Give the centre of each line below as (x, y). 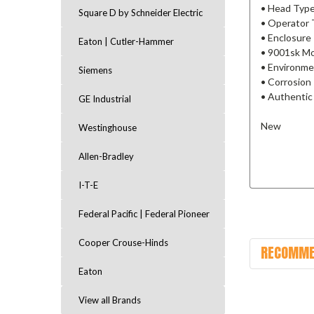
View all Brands (110, 300)
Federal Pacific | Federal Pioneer (144, 214)
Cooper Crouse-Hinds (123, 243)
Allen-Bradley (106, 156)
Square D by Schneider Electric (141, 13)
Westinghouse (108, 128)
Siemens (95, 70)
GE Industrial (105, 99)
